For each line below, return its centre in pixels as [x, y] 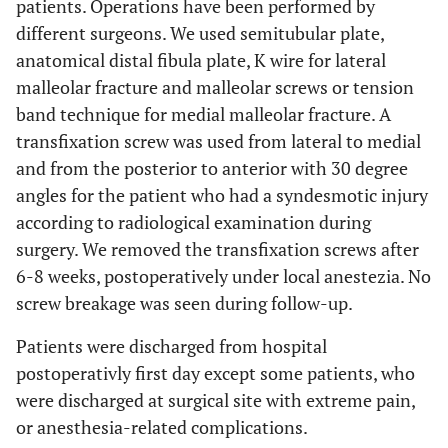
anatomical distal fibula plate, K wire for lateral [201, 60]
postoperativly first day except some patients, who [215, 373]
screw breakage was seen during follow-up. [184, 303]
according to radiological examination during [193, 222]
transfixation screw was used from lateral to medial [218, 141]
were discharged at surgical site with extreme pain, [215, 400]
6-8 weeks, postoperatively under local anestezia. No [223, 276]
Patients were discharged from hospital [171, 346]
